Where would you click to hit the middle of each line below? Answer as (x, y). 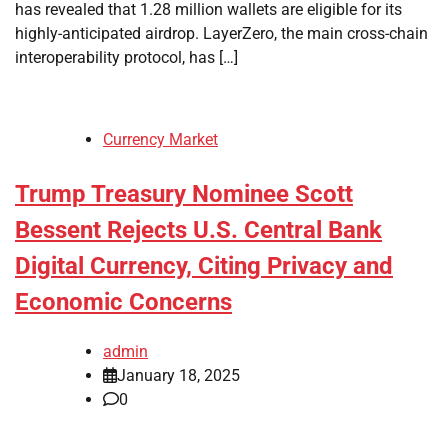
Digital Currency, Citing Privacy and (204, 266)
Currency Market (160, 139)
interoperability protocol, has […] (126, 57)
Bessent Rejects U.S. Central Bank (198, 230)
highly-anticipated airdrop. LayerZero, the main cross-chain (221, 33)
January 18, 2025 (178, 375)
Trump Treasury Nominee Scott (184, 194)
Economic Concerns (123, 302)
